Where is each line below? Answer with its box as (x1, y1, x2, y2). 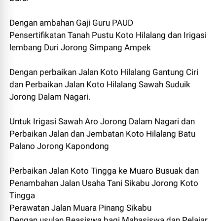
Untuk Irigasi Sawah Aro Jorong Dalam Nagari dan (9, 116, 195, 127)
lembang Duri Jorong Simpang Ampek (9, 42, 151, 53)
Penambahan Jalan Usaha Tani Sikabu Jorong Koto (9, 178, 199, 188)
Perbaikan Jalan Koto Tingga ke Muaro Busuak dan (9, 166, 199, 176)
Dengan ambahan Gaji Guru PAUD (9, 18, 134, 28)
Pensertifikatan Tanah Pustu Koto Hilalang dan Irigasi (9, 30, 207, 40)
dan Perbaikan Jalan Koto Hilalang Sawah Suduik (9, 79, 191, 90)
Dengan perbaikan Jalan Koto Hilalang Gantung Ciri (9, 67, 199, 77)
